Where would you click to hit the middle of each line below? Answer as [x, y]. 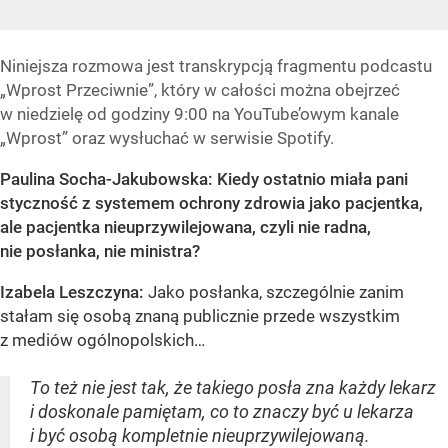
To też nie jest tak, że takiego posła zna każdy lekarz [233, 388]
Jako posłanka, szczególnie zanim [274, 292]
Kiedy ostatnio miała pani [312, 179]
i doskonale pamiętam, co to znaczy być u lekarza [222, 412]
